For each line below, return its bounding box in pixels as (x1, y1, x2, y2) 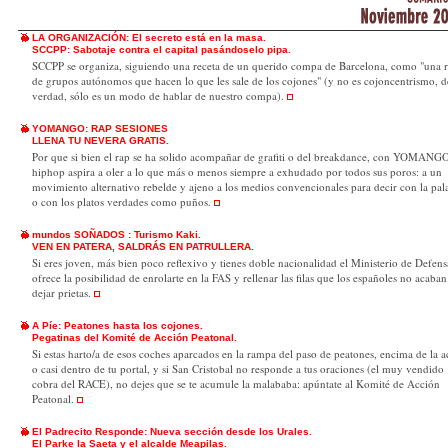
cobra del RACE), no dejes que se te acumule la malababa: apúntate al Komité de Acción (32, 376, 440, 391)
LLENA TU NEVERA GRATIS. (32, 135, 169, 146)
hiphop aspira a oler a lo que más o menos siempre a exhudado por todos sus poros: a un (32, 164, 442, 179)
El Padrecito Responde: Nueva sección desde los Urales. (32, 426, 312, 437)
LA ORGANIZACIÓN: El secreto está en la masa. (32, 32, 266, 43)
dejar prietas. (32, 285, 94, 300)
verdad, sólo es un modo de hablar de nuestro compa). (32, 88, 287, 103)
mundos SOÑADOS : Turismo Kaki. (32, 229, 201, 240)
